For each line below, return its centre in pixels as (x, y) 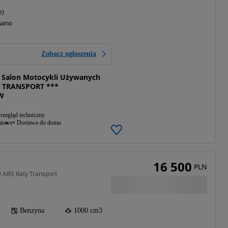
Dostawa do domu (39, 123)
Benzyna (32, 210)
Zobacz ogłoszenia (68, 54)
